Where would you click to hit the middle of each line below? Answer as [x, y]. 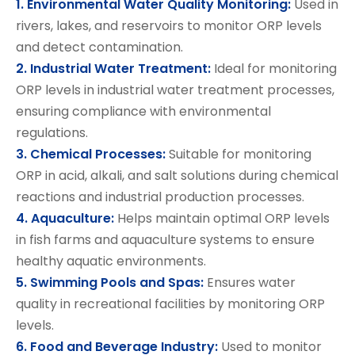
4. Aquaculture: [65, 218]
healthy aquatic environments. [111, 261]
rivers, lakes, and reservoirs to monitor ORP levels [169, 26]
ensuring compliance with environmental [143, 111]
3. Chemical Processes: [92, 154]
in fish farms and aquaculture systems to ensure [165, 240]
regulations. [52, 133]
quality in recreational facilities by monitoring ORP [170, 304]
